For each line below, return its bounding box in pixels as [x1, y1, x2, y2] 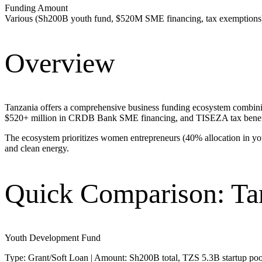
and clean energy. [5, 143, 69, 154]
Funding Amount [5, 2, 68, 13]
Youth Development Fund [5, 232, 101, 243]
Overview [5, 47, 115, 79]
